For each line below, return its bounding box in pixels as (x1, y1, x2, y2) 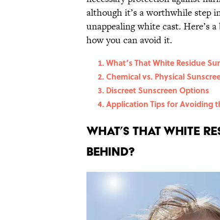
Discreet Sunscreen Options (106, 84, 209, 96)
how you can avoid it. (86, 33, 180, 47)
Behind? (86, 144, 135, 159)
